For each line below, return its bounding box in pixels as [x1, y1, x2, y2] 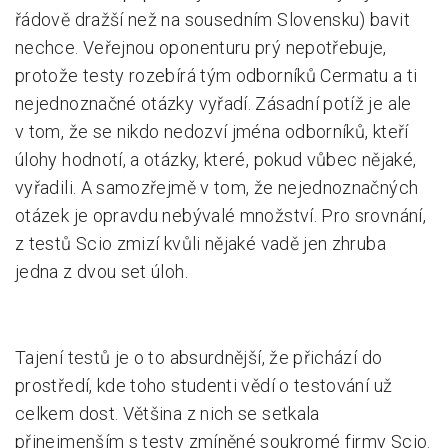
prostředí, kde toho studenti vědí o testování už [15, 375, 393, 396]
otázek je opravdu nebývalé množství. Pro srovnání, [15, 205, 426, 226]
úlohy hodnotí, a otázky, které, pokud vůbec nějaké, [15, 149, 417, 170]
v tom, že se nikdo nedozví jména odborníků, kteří [15, 121, 409, 142]
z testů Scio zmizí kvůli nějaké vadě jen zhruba [15, 233, 386, 254]
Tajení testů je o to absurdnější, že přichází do [15, 347, 383, 368]
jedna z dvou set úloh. [15, 261, 188, 282]
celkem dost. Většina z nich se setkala [15, 403, 320, 424]
